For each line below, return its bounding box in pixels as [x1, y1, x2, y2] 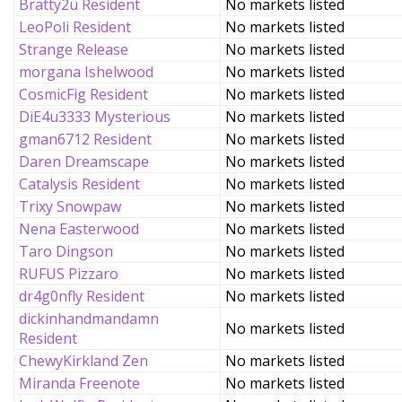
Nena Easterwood [19, 219, 139, 239]
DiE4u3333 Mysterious [19, 107, 170, 127]
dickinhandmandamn [19, 309, 159, 328]
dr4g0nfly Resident [19, 286, 144, 306]
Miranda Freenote [19, 373, 140, 393]
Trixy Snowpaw [19, 197, 121, 216]
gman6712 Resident [19, 129, 152, 149]
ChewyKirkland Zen [19, 351, 148, 371]
